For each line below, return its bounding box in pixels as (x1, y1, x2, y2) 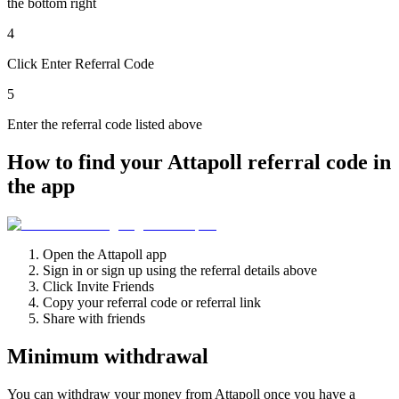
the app (7, 174, 75, 198)
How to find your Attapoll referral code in (7, 150, 391, 174)
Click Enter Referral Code (7, 55, 154, 71)
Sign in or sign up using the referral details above (43, 262, 317, 278)
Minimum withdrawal (7, 344, 208, 368)
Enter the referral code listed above (7, 116, 202, 132)
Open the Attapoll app (43, 246, 167, 262)
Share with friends (43, 310, 145, 326)
